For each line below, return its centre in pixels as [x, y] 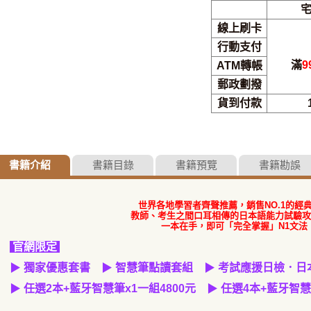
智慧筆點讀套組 [154, 268]
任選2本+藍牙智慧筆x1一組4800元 [110, 288]
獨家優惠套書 [57, 268]
